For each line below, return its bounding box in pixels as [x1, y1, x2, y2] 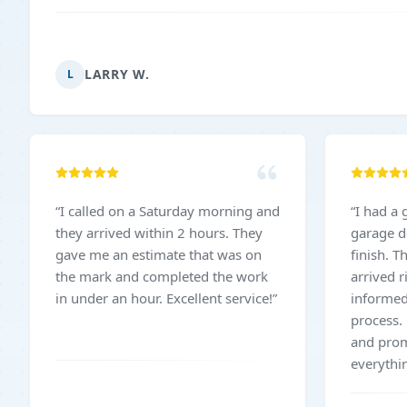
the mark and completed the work [55, 267, 268, 285]
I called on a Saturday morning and [60, 202, 280, 220]
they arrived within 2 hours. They [55, 223, 233, 242]
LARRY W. [84, 65, 150, 83]
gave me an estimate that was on [55, 245, 262, 263]
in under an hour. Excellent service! [166, 289, 273, 307]
